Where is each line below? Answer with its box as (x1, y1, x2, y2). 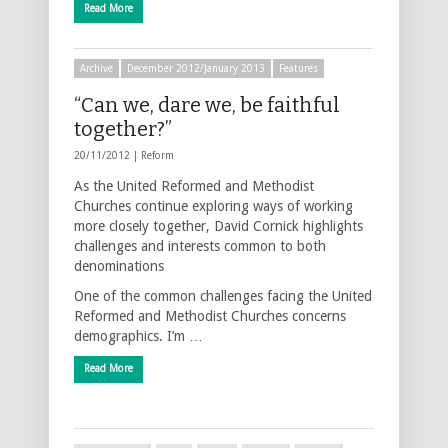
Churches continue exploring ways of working (74, 197, 353, 214)
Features (279, 62, 318, 74)
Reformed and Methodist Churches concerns (74, 307, 346, 324)
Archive (80, 62, 113, 74)
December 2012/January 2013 (127, 62, 265, 74)
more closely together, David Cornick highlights (74, 217, 363, 234)
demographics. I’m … (74, 327, 203, 344)
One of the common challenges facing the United (74, 287, 372, 304)
